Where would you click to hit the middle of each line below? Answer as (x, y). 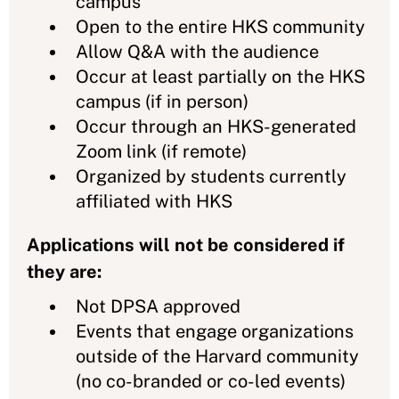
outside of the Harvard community (217, 356)
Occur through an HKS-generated (216, 126)
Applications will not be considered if (186, 244)
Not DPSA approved (158, 306)
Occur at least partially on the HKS (220, 76)
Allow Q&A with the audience (197, 51)
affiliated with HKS (154, 201)
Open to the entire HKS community (220, 26)
